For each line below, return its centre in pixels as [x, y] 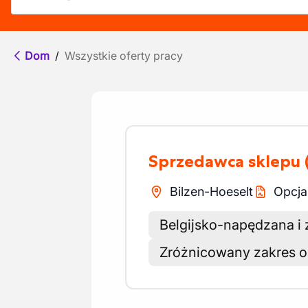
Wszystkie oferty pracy [124, 56]
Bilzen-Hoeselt [211, 191]
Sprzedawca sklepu [229, 161]
